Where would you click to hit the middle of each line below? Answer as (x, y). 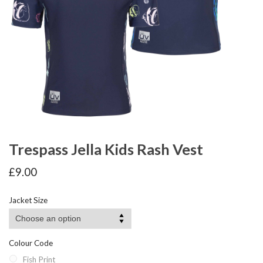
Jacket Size (28, 200)
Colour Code (31, 243)
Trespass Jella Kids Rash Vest (106, 149)
